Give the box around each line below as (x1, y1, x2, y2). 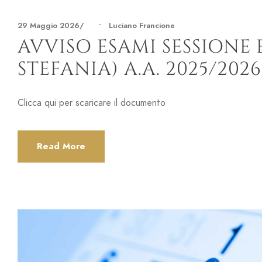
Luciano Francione (109, 20, 175, 32)
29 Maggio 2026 (18, 20, 80, 32)
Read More (37, 140, 85, 153)
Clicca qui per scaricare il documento (18, 96, 166, 110)
